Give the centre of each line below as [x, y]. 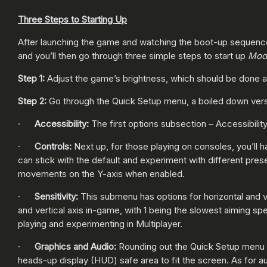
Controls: [54, 146]
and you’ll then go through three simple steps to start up [133, 55]
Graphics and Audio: [77, 246]
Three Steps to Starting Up [72, 19]
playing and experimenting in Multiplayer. [100, 223]
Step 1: [31, 78]
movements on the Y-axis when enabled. [101, 173]
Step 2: [32, 101]
